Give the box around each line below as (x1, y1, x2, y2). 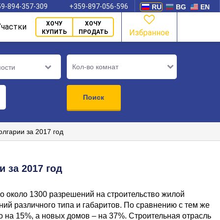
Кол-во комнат (72, 63, 118, 71)
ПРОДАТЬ (78, 28, 108, 35)
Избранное (129, 28, 169, 37)
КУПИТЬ (42, 28, 67, 35)
